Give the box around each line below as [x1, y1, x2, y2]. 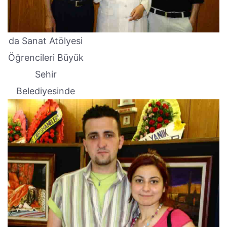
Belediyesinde [16, 85, 75, 96]
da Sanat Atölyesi [9, 35, 83, 46]
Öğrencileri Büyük [8, 52, 84, 63]
